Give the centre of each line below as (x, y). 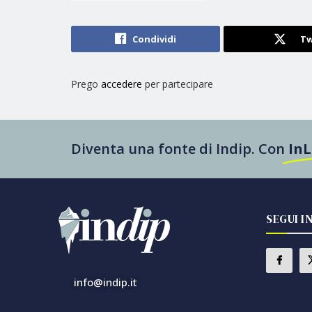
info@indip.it (106, 282)
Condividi (155, 39)
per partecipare (178, 84)
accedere (122, 84)
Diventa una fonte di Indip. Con (178, 149)
